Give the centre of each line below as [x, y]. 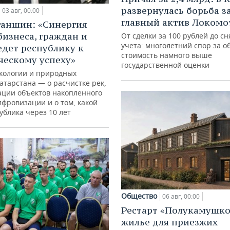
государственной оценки [165, 65]
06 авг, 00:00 [181, 196]
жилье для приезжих [169, 222]
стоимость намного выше [167, 55]
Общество [139, 196]
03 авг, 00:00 [21, 11]
